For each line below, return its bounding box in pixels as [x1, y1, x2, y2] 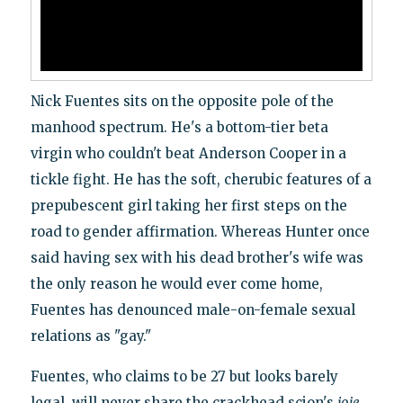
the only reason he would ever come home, [31, 275, 323, 293]
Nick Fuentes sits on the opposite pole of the [31, 93, 334, 111]
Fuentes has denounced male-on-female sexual [31, 301, 355, 319]
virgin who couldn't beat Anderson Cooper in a [31, 145, 346, 163]
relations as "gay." [31, 327, 151, 345]
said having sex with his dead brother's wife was [31, 249, 363, 267]
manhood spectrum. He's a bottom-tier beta [31, 119, 328, 137]
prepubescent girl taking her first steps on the [31, 197, 347, 215]
